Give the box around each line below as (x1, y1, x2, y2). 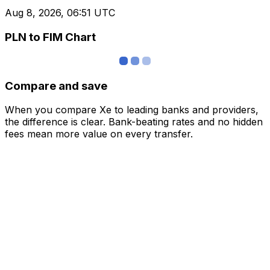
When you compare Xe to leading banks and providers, (5, 104, 259, 116)
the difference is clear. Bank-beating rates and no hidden (5, 116, 263, 128)
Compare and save (5, 78, 107, 93)
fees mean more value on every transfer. (5, 128, 193, 140)
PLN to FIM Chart (5, 30, 96, 45)
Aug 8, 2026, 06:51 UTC (5, 7, 115, 19)
